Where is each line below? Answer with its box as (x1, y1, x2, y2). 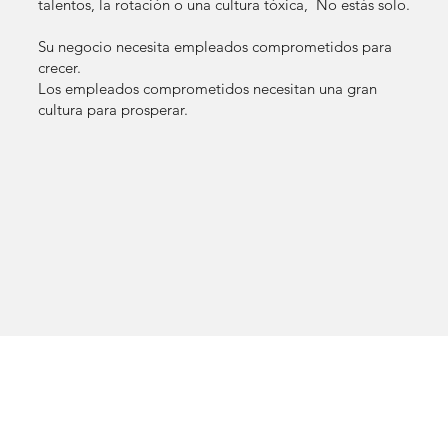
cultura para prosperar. (37, 99, 188, 119)
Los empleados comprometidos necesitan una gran (37, 78, 377, 98)
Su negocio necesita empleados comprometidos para (37, 36, 392, 56)
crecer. (37, 57, 81, 77)
